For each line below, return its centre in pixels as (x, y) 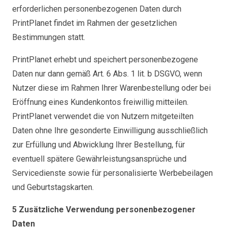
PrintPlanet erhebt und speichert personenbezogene (105, 60)
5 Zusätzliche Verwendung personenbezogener (104, 210)
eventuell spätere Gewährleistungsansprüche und (99, 159)
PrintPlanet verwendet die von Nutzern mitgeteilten (103, 116)
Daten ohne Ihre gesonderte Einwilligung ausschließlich (110, 130)
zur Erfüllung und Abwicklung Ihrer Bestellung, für (99, 145)
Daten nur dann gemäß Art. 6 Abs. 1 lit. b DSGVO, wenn (107, 74)
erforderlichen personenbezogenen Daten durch (97, 9)
